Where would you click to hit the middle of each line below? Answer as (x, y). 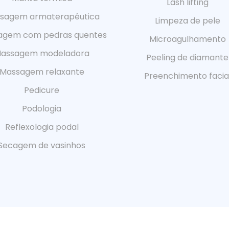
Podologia (42, 108)
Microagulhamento (187, 39)
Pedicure (42, 90)
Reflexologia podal (42, 127)
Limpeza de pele (187, 20)
